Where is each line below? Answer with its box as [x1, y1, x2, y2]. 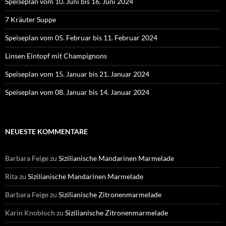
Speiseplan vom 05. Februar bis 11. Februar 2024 [5, 33, 157, 42]
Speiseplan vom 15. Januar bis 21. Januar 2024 [5, 69, 149, 78]
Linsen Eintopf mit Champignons [5, 51, 107, 60]
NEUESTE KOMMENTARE [5, 127, 88, 136]
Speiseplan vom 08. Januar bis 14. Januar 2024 [5, 87, 149, 96]
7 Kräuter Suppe [5, 15, 56, 24]
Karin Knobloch [5, 208, 55, 217]
